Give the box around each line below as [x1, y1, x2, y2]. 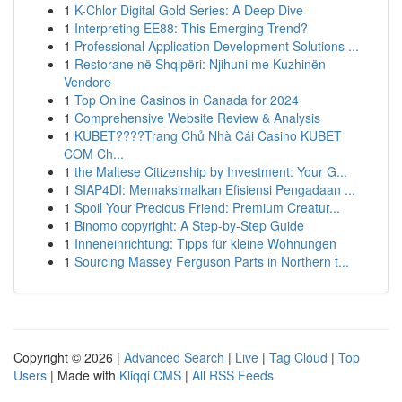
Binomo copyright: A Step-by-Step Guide [74, 216, 304, 234]
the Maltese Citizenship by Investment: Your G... [74, 162, 347, 180]
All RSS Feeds [192, 366, 274, 384]
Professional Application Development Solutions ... [74, 37, 359, 55]
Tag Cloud [269, 348, 328, 366]
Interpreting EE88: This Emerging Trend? [74, 19, 308, 37]
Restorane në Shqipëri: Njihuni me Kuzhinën [74, 55, 326, 73]
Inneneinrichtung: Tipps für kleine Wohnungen [74, 234, 336, 252]
